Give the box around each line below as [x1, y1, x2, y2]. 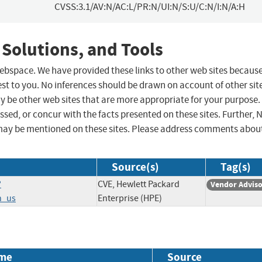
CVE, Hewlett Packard [98, 178, 180, 191]
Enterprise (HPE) [98, 192, 162, 205]
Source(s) [112, 160, 159, 175]
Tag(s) [220, 160, 251, 175]
